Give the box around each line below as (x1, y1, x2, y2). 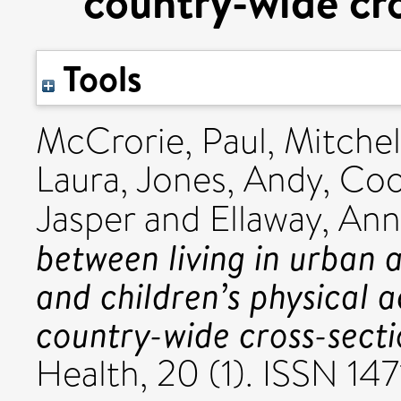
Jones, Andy (136, 154, 322, 205)
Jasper (36, 193, 135, 244)
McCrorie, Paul (36, 115, 267, 166)
